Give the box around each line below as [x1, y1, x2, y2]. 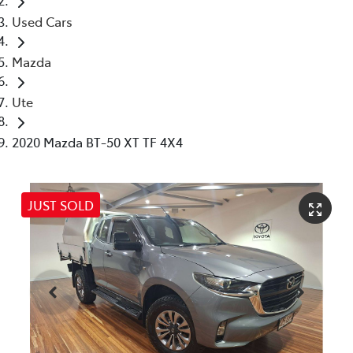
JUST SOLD [28, 195, 94, 214]
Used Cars [12, 12, 72, 30]
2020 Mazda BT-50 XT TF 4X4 [12, 132, 183, 150]
